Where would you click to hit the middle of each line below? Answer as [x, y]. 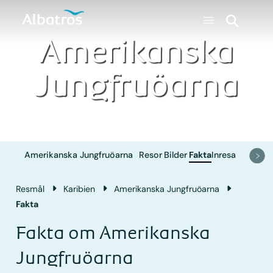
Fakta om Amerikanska [113, 233]
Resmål [30, 189]
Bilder [176, 155]
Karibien [80, 189]
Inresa [224, 155]
